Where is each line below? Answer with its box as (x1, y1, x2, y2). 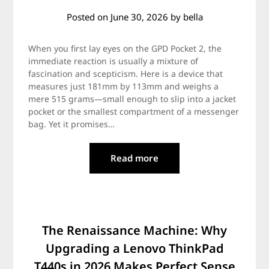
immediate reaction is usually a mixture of (28, 55, 199, 67)
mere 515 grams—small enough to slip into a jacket (28, 93, 237, 104)
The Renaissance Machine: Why (42, 222, 227, 238)
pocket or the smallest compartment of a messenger (28, 106, 240, 117)
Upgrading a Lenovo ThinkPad (45, 240, 224, 256)
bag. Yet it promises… (28, 118, 115, 130)
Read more (110, 152, 159, 164)
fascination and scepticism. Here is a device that (28, 68, 223, 79)
